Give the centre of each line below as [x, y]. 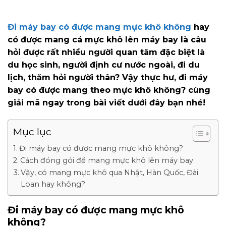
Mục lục [32, 132]
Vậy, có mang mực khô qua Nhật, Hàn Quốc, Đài [109, 172]
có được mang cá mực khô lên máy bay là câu [107, 40]
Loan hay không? [53, 184]
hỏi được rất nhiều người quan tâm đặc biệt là [106, 52]
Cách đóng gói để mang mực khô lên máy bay [106, 160]
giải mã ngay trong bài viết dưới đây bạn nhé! [106, 103]
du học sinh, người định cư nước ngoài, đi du [104, 65]
